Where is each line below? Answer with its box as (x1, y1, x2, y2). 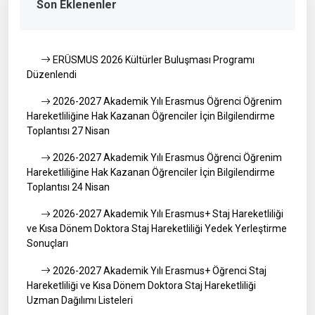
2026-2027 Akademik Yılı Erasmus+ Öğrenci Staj (51, 264, 266, 276)
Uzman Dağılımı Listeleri (27, 294, 133, 306)
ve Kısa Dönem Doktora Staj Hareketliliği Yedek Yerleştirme (27, 223, 287, 235)
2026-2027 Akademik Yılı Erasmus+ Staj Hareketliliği (51, 208, 283, 220)
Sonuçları (27, 238, 68, 250)
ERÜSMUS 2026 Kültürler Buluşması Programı (51, 53, 255, 65)
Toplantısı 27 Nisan (27, 124, 110, 136)
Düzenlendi (27, 68, 77, 80)
